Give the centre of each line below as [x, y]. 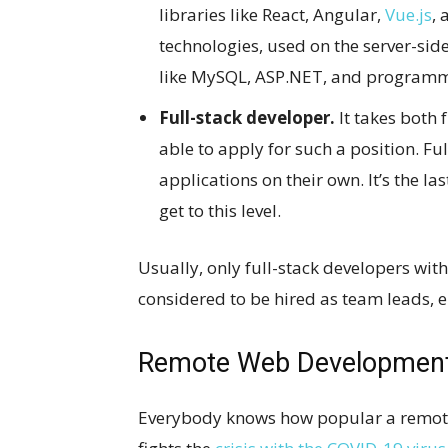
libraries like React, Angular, [272, 14]
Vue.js [408, 14]
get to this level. [220, 210]
